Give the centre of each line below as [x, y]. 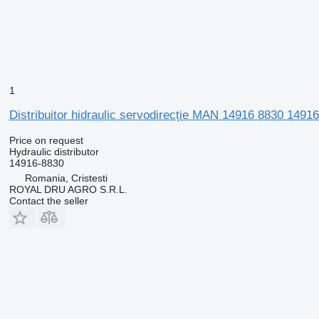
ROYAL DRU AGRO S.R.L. [68, 189]
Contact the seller [48, 200]
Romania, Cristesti [66, 178]
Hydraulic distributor [54, 151]
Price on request [46, 140]
